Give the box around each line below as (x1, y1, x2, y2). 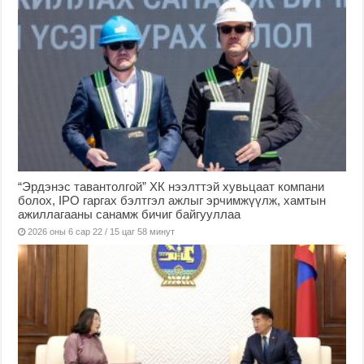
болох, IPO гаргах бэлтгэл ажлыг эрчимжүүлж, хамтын (18, 193, 327, 207)
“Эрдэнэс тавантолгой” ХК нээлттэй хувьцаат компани (18, 179, 325, 193)
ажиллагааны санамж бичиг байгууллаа (18, 206, 241, 221)
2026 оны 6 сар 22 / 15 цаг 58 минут (28, 226, 175, 236)
